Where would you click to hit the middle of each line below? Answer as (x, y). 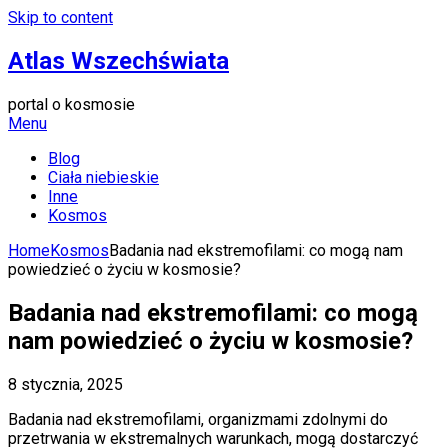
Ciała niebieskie (103, 177)
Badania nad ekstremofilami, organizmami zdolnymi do (198, 419)
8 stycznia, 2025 (65, 384)
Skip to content (60, 17)
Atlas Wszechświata (118, 60)
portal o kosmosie (71, 104)
